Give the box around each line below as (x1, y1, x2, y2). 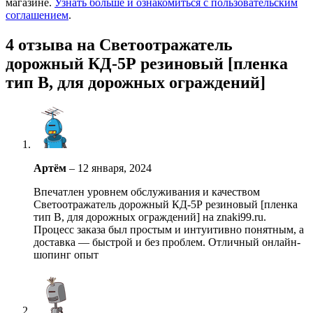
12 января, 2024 (78, 161, 152, 174)
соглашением (6, 8, 68, 21)
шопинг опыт (34, 248, 99, 261)
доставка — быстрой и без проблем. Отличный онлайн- (34, 235, 300, 248)
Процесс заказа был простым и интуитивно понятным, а (34, 223, 304, 235)
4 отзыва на (6, 35, 99, 54)
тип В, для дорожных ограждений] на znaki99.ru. (34, 210, 266, 223)
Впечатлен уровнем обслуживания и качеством (34, 185, 260, 198)
